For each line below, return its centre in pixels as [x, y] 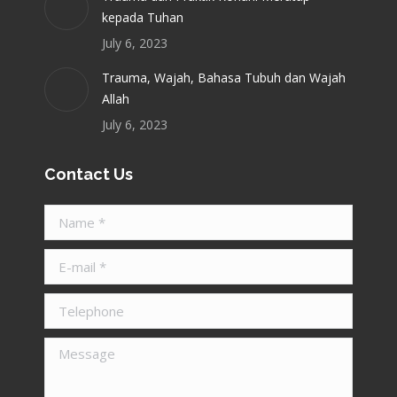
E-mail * [67, 259]
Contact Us [89, 174]
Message [70, 347]
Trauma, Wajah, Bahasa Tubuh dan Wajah [224, 77]
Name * [67, 214]
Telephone [75, 303]
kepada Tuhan [143, 17]
